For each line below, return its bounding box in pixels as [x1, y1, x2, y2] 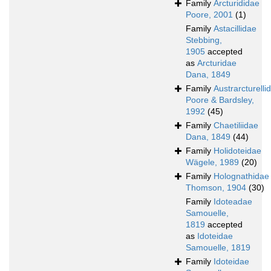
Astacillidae [214, 24, 256, 34]
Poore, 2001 [186, 10, 233, 20]
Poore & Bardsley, [186, 95, 254, 105]
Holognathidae [214, 171, 269, 181]
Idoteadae [214, 197, 252, 207]
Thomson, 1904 [186, 183, 246, 193]
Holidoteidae [214, 146, 261, 156]
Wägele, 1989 [186, 157, 239, 168]
